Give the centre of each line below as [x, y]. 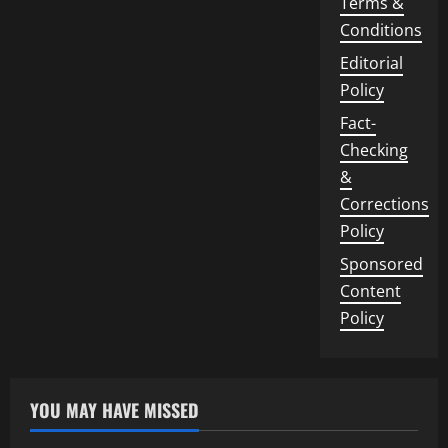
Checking [373, 150]
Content [370, 291]
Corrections [384, 204]
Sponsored [381, 264]
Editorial [371, 63]
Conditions [380, 30]
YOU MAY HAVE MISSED [114, 410]
